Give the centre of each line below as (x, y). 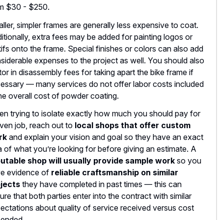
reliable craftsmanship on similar (115, 173)
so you (188, 161)
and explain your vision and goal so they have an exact (105, 137)
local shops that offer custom (133, 125)
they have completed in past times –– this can (101, 184)
